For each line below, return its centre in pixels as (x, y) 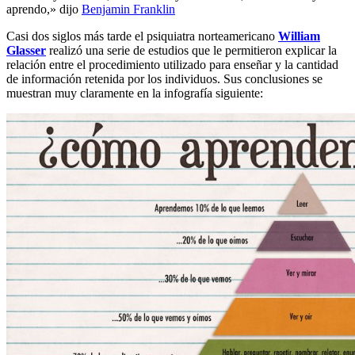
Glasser (26, 51)
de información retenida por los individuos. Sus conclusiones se (164, 79)
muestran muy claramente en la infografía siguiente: (135, 94)
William (299, 36)
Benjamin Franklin (128, 10)
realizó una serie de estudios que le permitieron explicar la (191, 51)
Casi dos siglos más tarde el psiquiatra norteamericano (142, 36)
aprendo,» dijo (44, 10)
